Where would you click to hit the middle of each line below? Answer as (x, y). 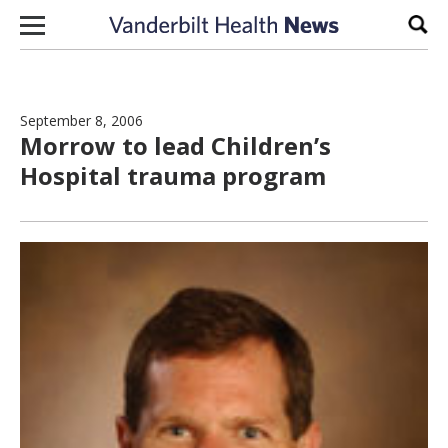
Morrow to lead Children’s (175, 145)
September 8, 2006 (81, 120)
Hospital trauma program (173, 175)
